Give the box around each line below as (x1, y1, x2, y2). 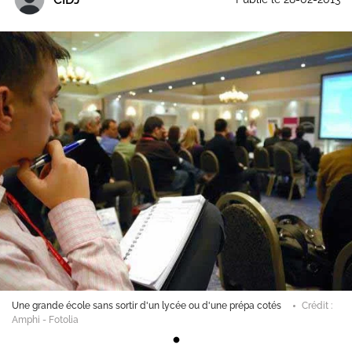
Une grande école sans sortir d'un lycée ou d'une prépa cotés (12, 300, 281, 312)
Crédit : (302, 300, 332, 312)
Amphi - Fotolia (12, 314, 79, 326)
